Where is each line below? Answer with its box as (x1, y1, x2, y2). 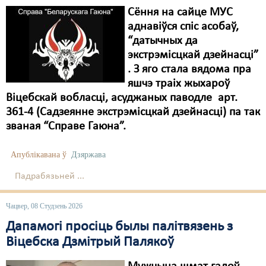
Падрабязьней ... (15, 172, 84, 181)
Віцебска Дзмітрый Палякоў (6, 235, 174, 249)
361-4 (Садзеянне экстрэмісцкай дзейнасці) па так (6, 106, 260, 118)
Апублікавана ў (11, 150, 66, 159)
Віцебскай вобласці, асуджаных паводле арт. (6, 92, 237, 104)
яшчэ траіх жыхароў (128, 78, 230, 90)
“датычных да (128, 35, 198, 47)
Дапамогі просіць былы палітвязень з (6, 220, 233, 234)
